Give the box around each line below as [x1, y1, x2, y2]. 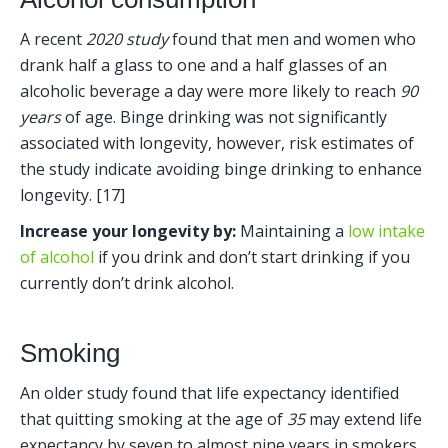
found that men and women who [168, 28, 416, 51]
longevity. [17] [20, 184, 129, 207]
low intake [348, 220, 425, 243]
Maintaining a [236, 220, 348, 243]
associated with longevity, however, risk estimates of [20, 132, 414, 155]
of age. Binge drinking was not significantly [61, 106, 387, 129]
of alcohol [20, 246, 94, 269]
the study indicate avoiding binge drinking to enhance [20, 158, 422, 181]
